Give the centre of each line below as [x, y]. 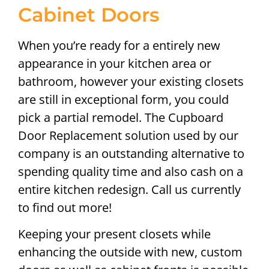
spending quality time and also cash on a [131, 171]
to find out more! [65, 207]
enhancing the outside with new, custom [130, 252]
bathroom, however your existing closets [131, 81]
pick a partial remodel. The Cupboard [121, 117]
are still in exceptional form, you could [123, 99]
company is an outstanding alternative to [131, 153]
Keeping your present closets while [114, 234]
